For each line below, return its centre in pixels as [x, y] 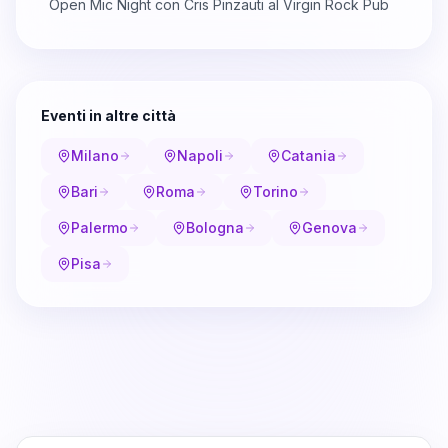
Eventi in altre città [108, 115]
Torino [275, 191]
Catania [308, 155]
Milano [95, 155]
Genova [329, 227]
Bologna [215, 227]
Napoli [200, 155]
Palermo [99, 227]
